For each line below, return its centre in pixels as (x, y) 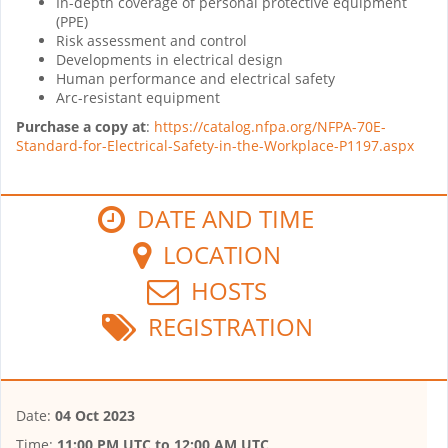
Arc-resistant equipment (138, 97)
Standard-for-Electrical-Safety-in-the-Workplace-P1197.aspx (215, 145)
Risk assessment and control (151, 40)
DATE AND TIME (220, 218)
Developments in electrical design (169, 59)
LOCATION (216, 254)
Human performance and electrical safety (195, 78)
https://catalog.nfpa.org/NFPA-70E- (270, 126)
